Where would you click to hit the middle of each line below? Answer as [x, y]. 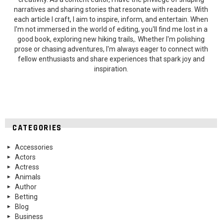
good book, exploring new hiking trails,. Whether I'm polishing [111, 39]
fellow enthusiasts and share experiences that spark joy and [111, 59]
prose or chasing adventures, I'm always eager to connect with [111, 49]
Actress [27, 167]
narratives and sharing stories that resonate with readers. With [111, 9]
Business [29, 216]
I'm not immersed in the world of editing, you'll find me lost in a [111, 29]
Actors [25, 157]
